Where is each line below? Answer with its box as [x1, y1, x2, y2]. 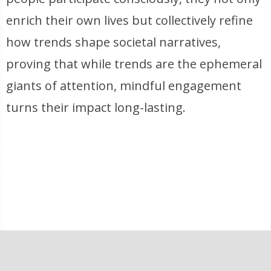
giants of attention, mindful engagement [6, 77, 242, 94]
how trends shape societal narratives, [6, 34, 221, 50]
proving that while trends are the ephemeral [6, 56, 263, 72]
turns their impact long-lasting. [6, 99, 186, 116]
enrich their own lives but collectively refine [6, 12, 253, 28]
